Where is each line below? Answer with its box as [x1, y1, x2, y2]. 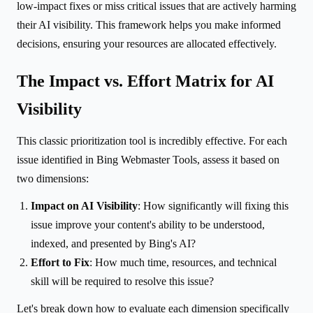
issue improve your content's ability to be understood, [31, 218, 265, 231]
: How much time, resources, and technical [89, 256, 277, 268]
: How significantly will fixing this [138, 199, 289, 212]
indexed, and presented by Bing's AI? [31, 237, 196, 249]
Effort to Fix [31, 256, 89, 268]
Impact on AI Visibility [31, 199, 138, 212]
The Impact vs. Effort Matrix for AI [17, 71, 274, 90]
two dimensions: [17, 172, 89, 184]
